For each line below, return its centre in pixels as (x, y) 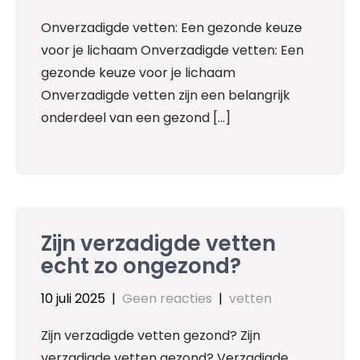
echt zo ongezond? (141, 266)
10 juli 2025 (73, 298)
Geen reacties (167, 298)
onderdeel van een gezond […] (136, 118)
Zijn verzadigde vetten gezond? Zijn (151, 335)
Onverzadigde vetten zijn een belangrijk (166, 95)
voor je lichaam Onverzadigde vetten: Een (172, 50)
